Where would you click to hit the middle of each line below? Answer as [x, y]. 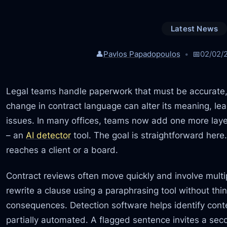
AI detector [49, 135]
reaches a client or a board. [62, 149]
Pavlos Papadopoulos [142, 54]
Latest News [194, 29]
